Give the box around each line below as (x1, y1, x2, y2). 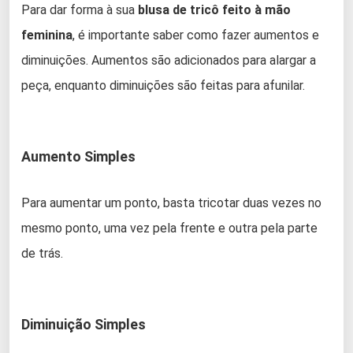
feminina (21, 28, 72, 43)
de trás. (21, 246, 63, 262)
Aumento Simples (21, 148, 136, 165)
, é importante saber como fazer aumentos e (72, 28, 319, 43)
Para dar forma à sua (21, 2, 138, 18)
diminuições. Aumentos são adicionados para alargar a (21, 53, 316, 69)
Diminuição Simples (21, 316, 146, 333)
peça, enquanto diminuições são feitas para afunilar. (21, 78, 305, 94)
